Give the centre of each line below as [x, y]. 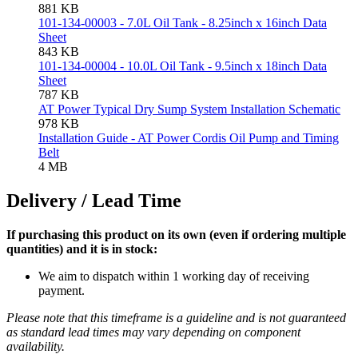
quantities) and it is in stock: [82, 249]
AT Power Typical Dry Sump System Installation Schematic [189, 109]
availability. [36, 347]
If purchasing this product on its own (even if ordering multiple [176, 235]
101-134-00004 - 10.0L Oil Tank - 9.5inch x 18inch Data [183, 66]
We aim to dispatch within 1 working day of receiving [174, 276]
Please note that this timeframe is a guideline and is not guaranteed [176, 318]
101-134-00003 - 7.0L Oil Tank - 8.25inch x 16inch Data [183, 23]
